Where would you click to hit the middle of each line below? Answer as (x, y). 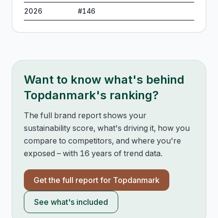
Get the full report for (73, 180)
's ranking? (127, 95)
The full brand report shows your (85, 115)
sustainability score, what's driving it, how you (107, 128)
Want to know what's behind (104, 80)
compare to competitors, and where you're (102, 141)
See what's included (71, 202)
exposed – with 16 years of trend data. (93, 153)
